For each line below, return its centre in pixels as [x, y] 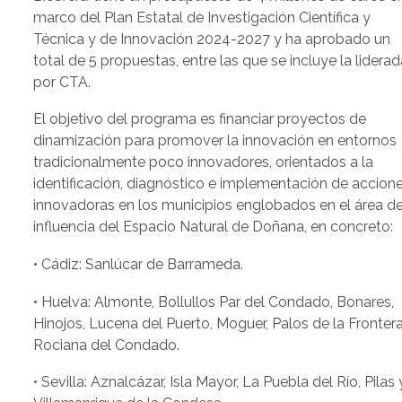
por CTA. [62, 82]
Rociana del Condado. [107, 345]
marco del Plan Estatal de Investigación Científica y [202, 17]
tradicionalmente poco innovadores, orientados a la [204, 162]
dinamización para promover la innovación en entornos [215, 141]
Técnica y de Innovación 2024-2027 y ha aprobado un [212, 39]
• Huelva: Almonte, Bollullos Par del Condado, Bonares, [214, 301]
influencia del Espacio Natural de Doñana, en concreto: [214, 227]
